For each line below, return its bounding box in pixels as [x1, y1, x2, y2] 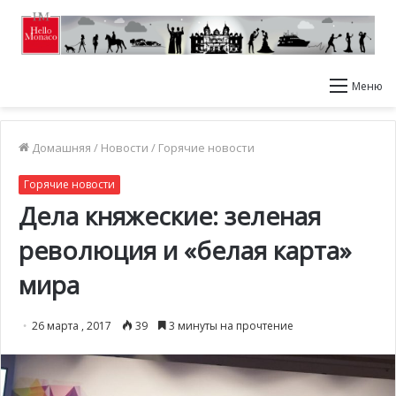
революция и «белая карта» [19, 233, 352, 267]
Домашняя [29, 140, 91, 156]
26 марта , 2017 [32, 318, 111, 333]
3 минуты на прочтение [166, 318, 293, 333]
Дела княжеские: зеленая [19, 199, 321, 232]
